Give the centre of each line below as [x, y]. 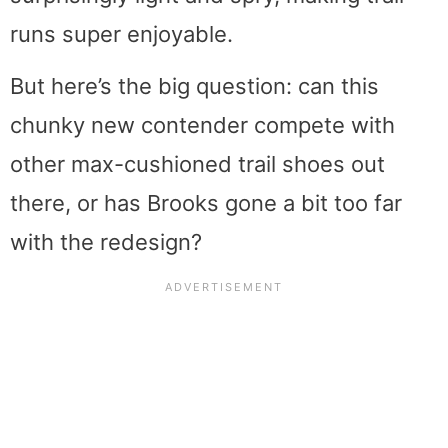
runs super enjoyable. [121, 34]
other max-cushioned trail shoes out [197, 164]
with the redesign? [106, 242]
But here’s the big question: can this [194, 86]
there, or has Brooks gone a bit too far [206, 203]
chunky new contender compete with [202, 125]
